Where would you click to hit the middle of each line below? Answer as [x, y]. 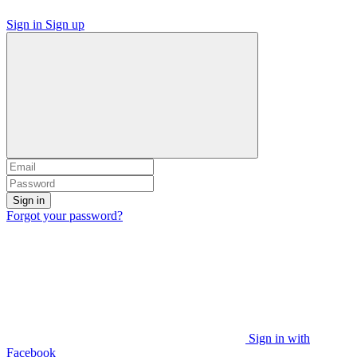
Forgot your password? [65, 216]
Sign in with [279, 339]
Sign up [65, 25]
